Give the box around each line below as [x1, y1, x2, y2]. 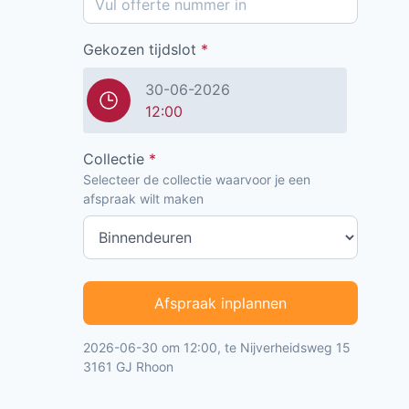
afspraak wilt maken [83, 191, 204, 207]
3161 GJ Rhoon [83, 359, 173, 375]
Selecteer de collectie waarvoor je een [83, 172, 310, 188]
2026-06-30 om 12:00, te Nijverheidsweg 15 [83, 340, 351, 356]
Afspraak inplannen [154, 294, 287, 313]
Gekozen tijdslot [83, 40, 201, 59]
